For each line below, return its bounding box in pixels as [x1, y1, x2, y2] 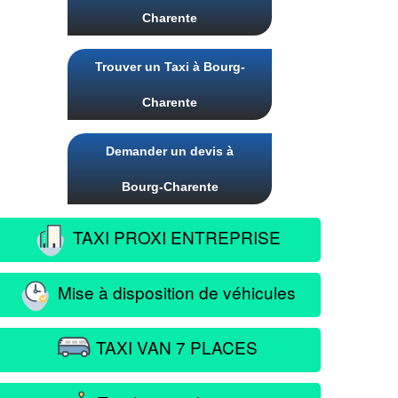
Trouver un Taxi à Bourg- [94, 60, 245, 74]
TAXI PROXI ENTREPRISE [68, 224, 281, 249]
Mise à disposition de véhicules [52, 279, 296, 304]
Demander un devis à [106, 144, 234, 158]
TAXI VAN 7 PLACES [91, 334, 258, 359]
